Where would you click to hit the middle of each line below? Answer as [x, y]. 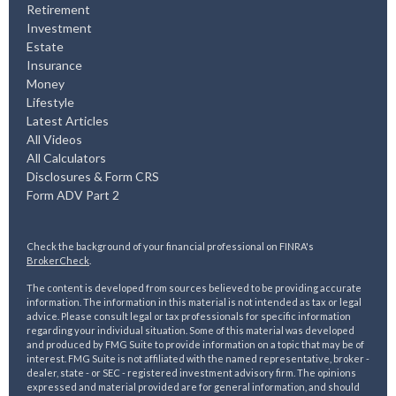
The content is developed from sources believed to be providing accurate [194, 288]
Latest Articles [68, 121]
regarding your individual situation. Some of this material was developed [190, 331]
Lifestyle [50, 103]
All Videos [54, 140]
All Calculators [66, 158]
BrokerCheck [58, 261]
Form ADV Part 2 [73, 195]
